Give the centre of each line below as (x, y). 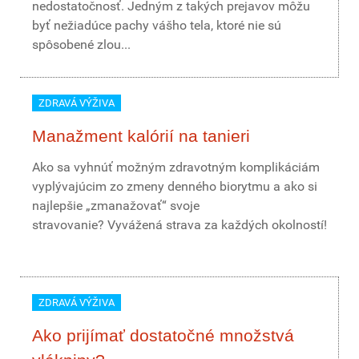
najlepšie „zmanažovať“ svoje (116, 206)
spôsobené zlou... (81, 44)
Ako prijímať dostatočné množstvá (163, 335)
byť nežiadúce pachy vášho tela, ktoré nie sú (157, 25)
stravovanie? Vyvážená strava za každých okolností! (179, 225)
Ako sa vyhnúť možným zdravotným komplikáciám (176, 167)
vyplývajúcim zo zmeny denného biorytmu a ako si (175, 186)
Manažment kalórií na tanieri (141, 136)
